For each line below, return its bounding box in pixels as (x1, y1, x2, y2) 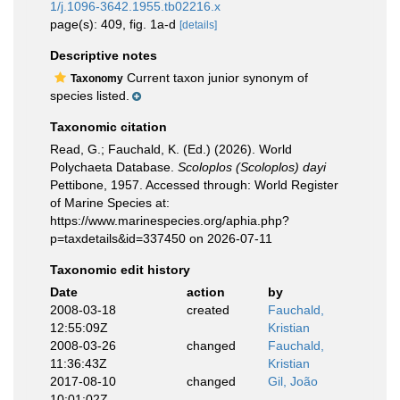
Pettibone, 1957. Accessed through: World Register (50, 177, 338, 192)
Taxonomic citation (50, 119, 167, 134)
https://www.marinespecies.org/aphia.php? (50, 212, 289, 228)
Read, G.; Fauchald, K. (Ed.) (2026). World (50, 141, 292, 156)
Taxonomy (71, 71, 123, 85)
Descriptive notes (50, 47, 157, 62)
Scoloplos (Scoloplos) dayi (178, 159, 326, 174)
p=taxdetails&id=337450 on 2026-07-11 (50, 230, 272, 246)
